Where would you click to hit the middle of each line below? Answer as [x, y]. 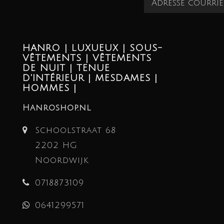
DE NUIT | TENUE [66, 68]
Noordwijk [62, 160]
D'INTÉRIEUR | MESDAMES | [90, 78]
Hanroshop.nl [57, 108]
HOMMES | [49, 88]
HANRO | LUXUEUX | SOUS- [92, 48]
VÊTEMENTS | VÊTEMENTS [87, 58]
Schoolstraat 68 [75, 130]
